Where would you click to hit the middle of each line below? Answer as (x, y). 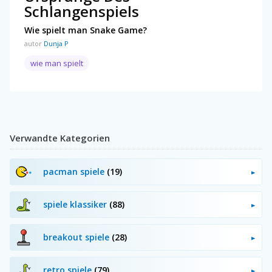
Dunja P (56, 43)
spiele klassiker (76, 204)
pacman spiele (75, 171)
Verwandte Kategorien (60, 138)
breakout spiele (77, 237)
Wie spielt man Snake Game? (86, 30)
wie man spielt (57, 63)
